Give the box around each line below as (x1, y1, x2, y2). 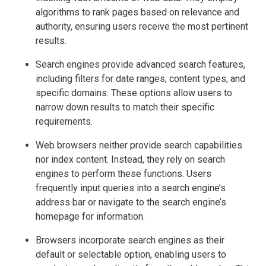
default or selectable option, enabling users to (36, 249, 226, 261)
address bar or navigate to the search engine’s (36, 197, 226, 208)
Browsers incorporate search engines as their (36, 235, 224, 246)
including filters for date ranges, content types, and (36, 73, 245, 85)
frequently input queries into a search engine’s (36, 182, 226, 194)
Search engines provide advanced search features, (36, 59, 245, 71)
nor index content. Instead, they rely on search (36, 154, 225, 166)
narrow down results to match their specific (36, 102, 214, 113)
